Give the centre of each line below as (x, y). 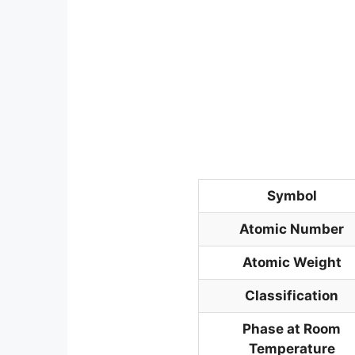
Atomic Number (292, 229)
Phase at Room (292, 328)
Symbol (292, 195)
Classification (292, 295)
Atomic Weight (292, 262)
